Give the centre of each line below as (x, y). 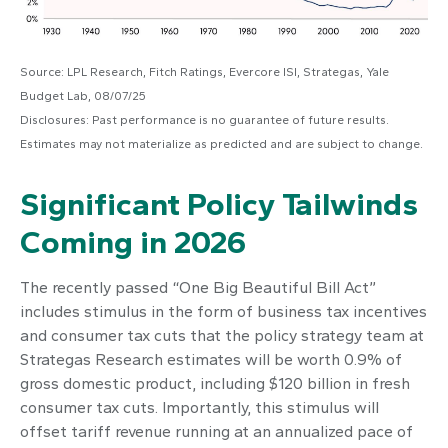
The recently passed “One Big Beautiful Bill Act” (198, 287)
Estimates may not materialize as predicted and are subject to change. (221, 143)
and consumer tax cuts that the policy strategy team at (222, 335)
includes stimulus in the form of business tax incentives (223, 311)
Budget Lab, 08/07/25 (83, 95)
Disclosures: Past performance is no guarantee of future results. (204, 119)
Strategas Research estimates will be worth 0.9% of (211, 359)
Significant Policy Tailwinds (219, 203)
